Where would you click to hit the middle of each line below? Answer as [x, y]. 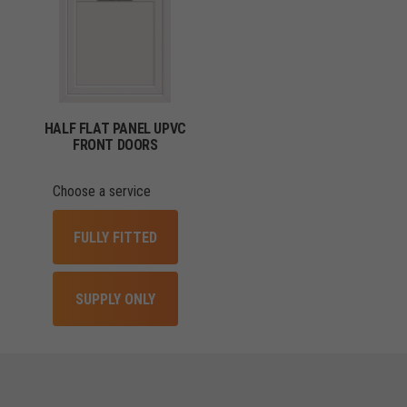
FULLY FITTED [115, 238]
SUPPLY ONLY [115, 299]
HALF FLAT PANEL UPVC [115, 129]
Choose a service [101, 191]
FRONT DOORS [115, 145]
